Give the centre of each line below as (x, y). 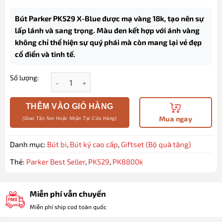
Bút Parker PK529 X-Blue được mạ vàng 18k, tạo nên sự (109, 18)
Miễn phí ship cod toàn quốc (68, 206)
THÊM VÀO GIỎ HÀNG (69, 107)
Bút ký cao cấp (94, 144)
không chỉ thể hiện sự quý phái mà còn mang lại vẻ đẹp (108, 42)
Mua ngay (176, 118)
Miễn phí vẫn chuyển (68, 193)
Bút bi (57, 144)
